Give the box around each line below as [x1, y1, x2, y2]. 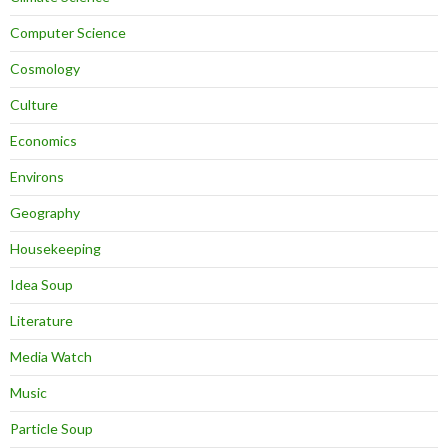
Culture [10, 96, 58, 114]
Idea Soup [10, 276, 73, 294]
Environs [10, 168, 64, 186]
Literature [10, 312, 73, 330]
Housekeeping [10, 240, 101, 258]
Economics [10, 132, 77, 150]
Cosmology [10, 60, 80, 78]
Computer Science [10, 24, 126, 42]
